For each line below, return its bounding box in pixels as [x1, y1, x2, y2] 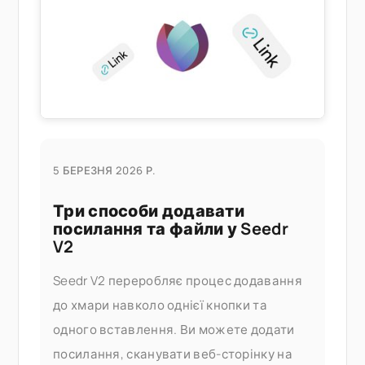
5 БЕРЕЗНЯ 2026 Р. [53, 163, 156, 178]
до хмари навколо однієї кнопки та [53, 297, 267, 314]
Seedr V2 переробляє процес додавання [53, 272, 302, 290]
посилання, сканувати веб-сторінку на [53, 345, 292, 363]
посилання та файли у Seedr [53, 218, 288, 240]
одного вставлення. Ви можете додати [53, 321, 295, 339]
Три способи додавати [53, 200, 244, 222]
